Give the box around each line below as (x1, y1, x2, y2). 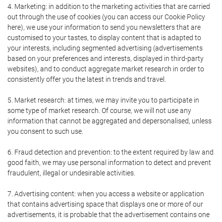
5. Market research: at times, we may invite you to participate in (7, 96, 199, 104)
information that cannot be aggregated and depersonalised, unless (7, 117, 212, 125)
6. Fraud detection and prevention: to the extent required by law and (7, 148, 214, 156)
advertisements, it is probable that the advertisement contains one (7, 211, 210, 219)
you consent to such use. (7, 127, 83, 135)
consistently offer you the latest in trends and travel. (7, 75, 166, 83)
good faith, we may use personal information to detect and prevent (7, 159, 211, 166)
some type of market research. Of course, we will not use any (7, 107, 191, 114)
